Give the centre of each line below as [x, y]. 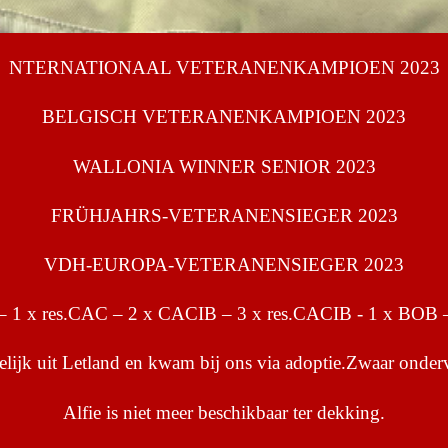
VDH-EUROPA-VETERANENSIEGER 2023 [224, 265]
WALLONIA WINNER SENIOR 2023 [224, 166]
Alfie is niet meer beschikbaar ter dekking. [224, 412]
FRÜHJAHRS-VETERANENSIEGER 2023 [224, 215]
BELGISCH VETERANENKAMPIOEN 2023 [224, 117]
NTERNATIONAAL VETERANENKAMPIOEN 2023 [224, 68]
